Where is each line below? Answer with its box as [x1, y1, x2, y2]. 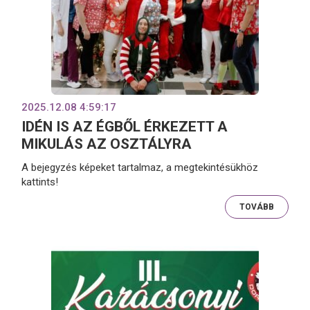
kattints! [21, 175, 59, 188]
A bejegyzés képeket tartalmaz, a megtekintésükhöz [21, 161, 259, 174]
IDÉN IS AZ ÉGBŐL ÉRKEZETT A [21, 118, 228, 136]
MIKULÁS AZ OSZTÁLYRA [21, 136, 192, 153]
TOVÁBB [239, 201, 274, 212]
